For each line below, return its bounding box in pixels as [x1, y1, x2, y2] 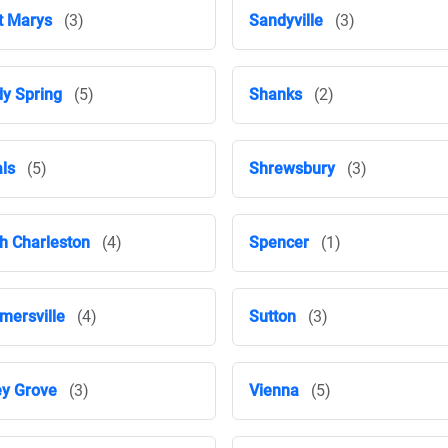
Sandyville [249, 11, 323, 30]
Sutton [249, 307, 296, 326]
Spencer [249, 233, 309, 252]
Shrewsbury [249, 159, 335, 178]
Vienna [249, 381, 299, 400]
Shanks [249, 85, 302, 104]
